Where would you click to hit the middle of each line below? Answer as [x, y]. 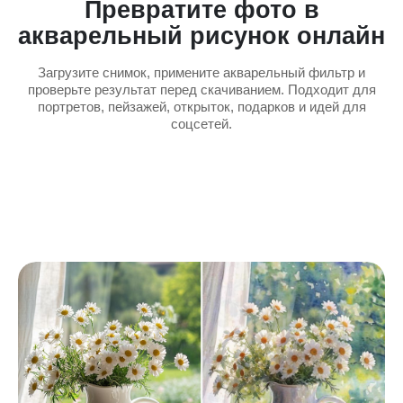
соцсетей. [201, 124]
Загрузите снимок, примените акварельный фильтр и [201, 72]
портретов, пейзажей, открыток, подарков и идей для [201, 107]
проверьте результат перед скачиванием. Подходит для [201, 90]
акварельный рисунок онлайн [201, 36]
